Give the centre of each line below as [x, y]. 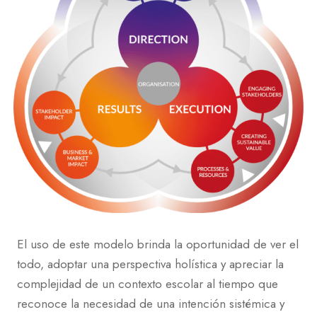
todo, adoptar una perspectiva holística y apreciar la [150, 264]
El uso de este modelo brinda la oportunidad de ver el [158, 244]
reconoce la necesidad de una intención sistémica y [151, 304]
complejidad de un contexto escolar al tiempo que [148, 284]
